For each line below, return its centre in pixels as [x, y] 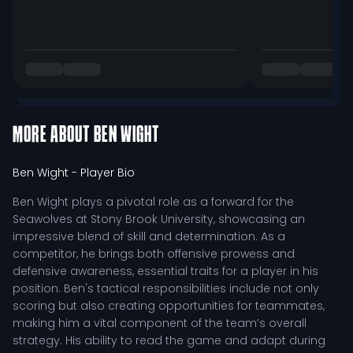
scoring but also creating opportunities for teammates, [169, 306]
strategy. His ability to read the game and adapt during [169, 340]
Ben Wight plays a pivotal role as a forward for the [153, 202]
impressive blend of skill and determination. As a [149, 236]
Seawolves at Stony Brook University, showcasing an [159, 219]
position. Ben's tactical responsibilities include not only [166, 288]
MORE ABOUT [53, 136]
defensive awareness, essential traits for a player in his [165, 271]
